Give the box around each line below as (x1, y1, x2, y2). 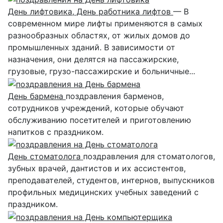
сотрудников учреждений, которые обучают (8, 103, 184, 113)
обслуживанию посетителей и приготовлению (8, 114, 191, 125)
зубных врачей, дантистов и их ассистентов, (8, 163, 186, 174)
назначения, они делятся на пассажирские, (8, 54, 179, 65)
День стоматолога (8, 151, 83, 162)
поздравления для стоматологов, (83, 151, 215, 162)
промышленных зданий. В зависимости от (8, 42, 175, 53)
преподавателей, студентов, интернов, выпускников (8, 175, 215, 186)
